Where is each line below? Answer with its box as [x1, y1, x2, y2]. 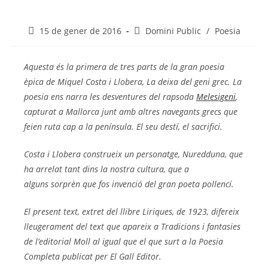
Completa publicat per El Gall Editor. [24, 251, 164, 263]
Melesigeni [196, 91, 236, 103]
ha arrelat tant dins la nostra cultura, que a [24, 163, 189, 175]
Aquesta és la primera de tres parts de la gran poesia [24, 61, 224, 73]
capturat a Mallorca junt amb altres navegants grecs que [24, 106, 237, 118]
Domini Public [145, 25, 201, 37]
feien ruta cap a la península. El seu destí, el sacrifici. [24, 121, 223, 133]
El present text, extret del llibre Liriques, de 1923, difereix [24, 206, 239, 218]
